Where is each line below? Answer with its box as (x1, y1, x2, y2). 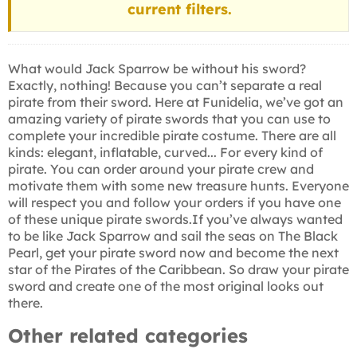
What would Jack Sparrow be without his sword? (8, 61, 306, 76)
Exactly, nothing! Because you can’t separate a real (8, 77, 322, 93)
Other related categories (8, 324, 248, 347)
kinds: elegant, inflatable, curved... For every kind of (8, 144, 323, 160)
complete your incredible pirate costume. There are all (8, 127, 336, 143)
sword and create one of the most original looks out (8, 278, 324, 294)
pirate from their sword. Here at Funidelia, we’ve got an (8, 94, 343, 110)
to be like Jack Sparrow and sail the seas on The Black (8, 228, 338, 244)
